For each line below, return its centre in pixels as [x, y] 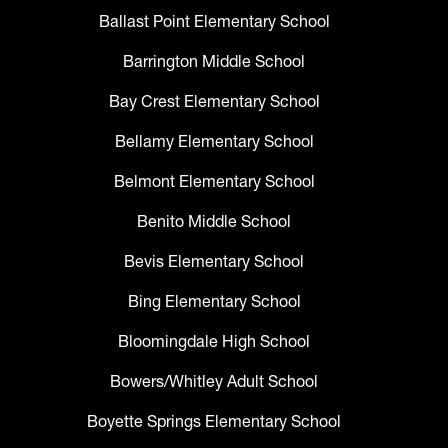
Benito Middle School [214, 221]
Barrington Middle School [214, 61]
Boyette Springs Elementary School [214, 421]
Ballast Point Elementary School [214, 21]
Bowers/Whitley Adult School [214, 381]
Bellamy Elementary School [214, 141]
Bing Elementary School [214, 301]
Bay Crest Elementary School [214, 101]
